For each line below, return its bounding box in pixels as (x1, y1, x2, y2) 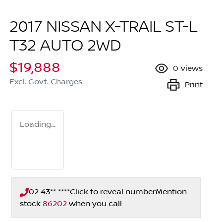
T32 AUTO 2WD (9, 37, 121, 56)
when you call (69, 199, 122, 209)
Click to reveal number (70, 187, 156, 197)
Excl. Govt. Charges (9, 77, 82, 87)
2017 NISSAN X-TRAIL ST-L (9, 18, 197, 37)
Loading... (20, 120, 55, 129)
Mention (156, 187, 187, 197)
